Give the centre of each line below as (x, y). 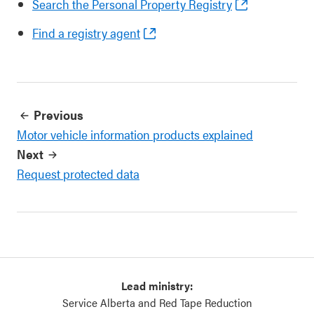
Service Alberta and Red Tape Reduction (157, 302)
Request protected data (78, 173)
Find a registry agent (86, 33)
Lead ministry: (157, 286)
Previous (59, 115)
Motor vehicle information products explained (135, 134)
